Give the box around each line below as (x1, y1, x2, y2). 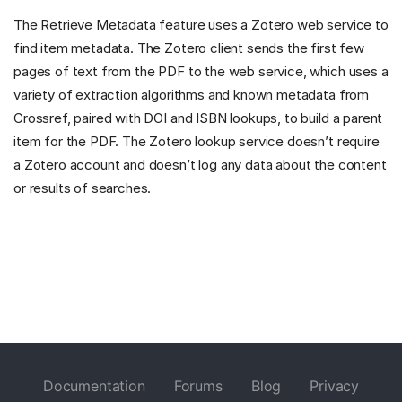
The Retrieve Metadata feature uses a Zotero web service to (13, 16, 389, 34)
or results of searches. (13, 179, 152, 197)
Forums (173, 377, 223, 395)
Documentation (42, 377, 145, 395)
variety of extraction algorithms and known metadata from (13, 86, 370, 104)
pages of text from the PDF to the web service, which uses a (13, 63, 389, 81)
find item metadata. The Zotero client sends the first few (13, 39, 364, 57)
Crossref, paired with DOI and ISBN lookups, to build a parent (13, 109, 383, 127)
